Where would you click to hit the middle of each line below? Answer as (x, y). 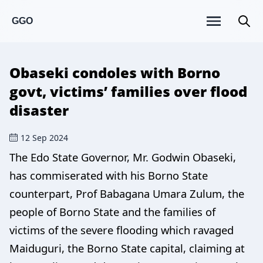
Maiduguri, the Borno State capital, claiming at (127, 248)
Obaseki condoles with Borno (115, 73)
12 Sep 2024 (44, 138)
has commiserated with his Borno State (109, 175)
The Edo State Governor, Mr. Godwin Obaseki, (123, 157)
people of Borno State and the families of (112, 212)
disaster (39, 110)
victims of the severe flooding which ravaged (122, 230)
